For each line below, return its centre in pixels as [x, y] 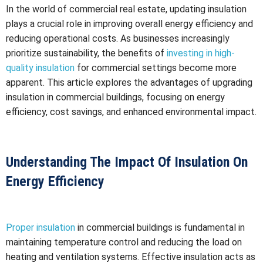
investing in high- [201, 53]
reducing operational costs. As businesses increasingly [118, 38]
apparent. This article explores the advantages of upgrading [129, 82]
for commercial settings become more [156, 68]
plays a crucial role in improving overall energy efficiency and [129, 23]
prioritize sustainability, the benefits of [86, 53]
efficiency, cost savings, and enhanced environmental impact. [131, 112]
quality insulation [40, 68]
